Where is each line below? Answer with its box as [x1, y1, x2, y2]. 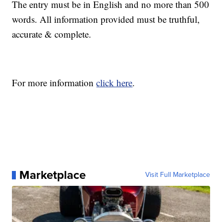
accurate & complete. [12, 28, 92, 41]
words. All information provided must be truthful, [12, 13, 200, 26]
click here [96, 76, 133, 89]
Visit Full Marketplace [145, 169, 210, 180]
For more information [12, 76, 97, 89]
